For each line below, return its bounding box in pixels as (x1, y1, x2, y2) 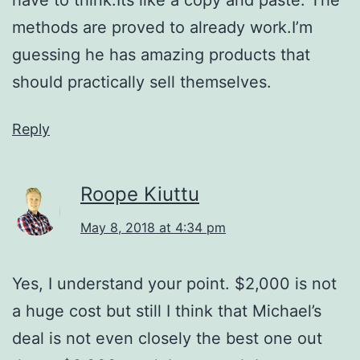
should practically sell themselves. (12, 72, 272, 92)
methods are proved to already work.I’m (12, 17, 313, 37)
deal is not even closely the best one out (12, 328, 322, 348)
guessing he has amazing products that (12, 44, 310, 64)
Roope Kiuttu (80, 182, 199, 206)
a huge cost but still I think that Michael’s (12, 301, 321, 321)
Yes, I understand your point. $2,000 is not (12, 273, 337, 293)
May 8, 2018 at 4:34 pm (80, 219, 226, 235)
